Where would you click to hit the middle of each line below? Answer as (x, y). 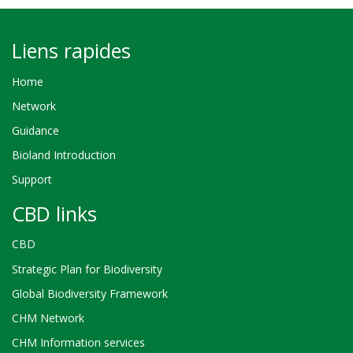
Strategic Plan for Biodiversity (87, 269)
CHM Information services (78, 343)
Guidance (35, 130)
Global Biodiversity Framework (90, 293)
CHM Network (48, 318)
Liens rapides (71, 50)
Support (32, 180)
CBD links (54, 213)
